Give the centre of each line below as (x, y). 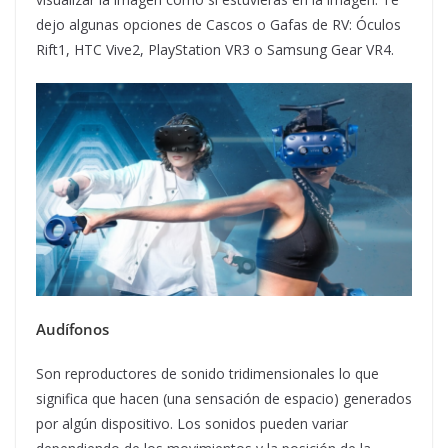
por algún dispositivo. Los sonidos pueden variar (192, 424)
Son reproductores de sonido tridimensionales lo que (207, 374)
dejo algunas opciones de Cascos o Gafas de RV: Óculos (218, 24)
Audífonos (72, 329)
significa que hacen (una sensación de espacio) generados (224, 399)
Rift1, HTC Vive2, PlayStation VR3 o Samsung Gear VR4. (215, 49)
